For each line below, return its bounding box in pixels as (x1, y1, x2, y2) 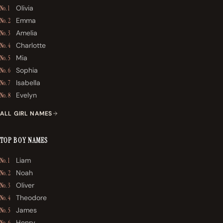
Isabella (16, 78, 40, 87)
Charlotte (16, 40, 46, 50)
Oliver (16, 180, 34, 190)
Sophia (16, 65, 38, 75)
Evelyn (16, 90, 37, 100)
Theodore (16, 193, 47, 202)
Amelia (16, 28, 37, 37)
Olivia (16, 3, 33, 12)
